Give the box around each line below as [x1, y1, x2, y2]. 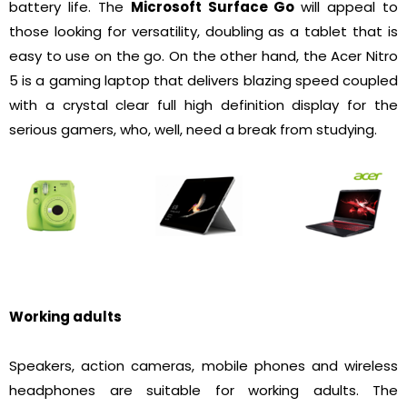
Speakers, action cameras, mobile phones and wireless [9, 356, 398, 376]
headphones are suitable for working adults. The [9, 381, 398, 401]
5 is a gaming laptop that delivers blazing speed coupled [9, 70, 398, 90]
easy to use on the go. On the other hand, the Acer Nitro [9, 45, 398, 65]
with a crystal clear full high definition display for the [9, 94, 398, 114]
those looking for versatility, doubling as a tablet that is [9, 21, 398, 41]
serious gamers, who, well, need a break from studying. [9, 119, 377, 139]
